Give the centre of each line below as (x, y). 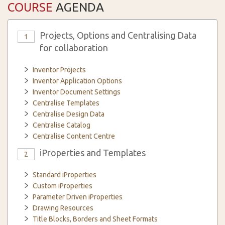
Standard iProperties (65, 175)
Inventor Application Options (77, 81)
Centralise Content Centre (74, 136)
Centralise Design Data (69, 114)
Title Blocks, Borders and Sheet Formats (95, 219)
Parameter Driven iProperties (78, 197)
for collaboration (74, 48)
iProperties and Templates (93, 153)
